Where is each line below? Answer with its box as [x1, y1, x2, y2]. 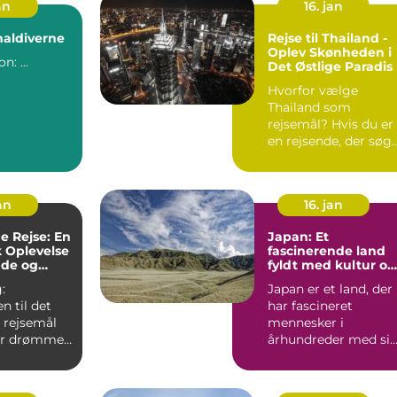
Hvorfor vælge [268, 82, 358, 98]
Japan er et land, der [268, 280, 393, 297]
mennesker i [268, 314, 344, 331]
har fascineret [268, 297, 353, 314]
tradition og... [268, 364, 349, 381]
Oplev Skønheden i [268, 43, 392, 60]
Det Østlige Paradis [268, 58, 393, 74]
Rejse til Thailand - [268, 29, 387, 46]
